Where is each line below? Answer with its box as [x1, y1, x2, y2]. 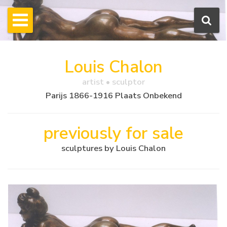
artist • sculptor [82, 76, 145, 88]
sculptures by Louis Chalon [61, 142, 166, 154]
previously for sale [44, 121, 183, 145]
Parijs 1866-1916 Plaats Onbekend [45, 89, 182, 101]
